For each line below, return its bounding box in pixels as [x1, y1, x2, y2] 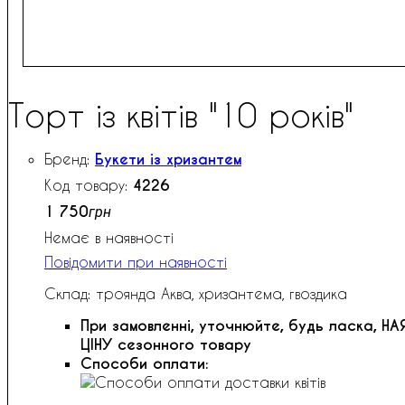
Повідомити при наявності [44, 253, 227, 271]
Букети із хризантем [95, 150, 241, 170]
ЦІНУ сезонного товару [80, 335, 251, 355]
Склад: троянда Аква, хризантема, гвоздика [44, 285, 347, 303]
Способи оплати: [80, 354, 209, 374]
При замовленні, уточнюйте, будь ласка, [80, 316, 381, 336]
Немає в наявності [44, 229, 174, 247]
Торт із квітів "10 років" [8, 96, 353, 135]
